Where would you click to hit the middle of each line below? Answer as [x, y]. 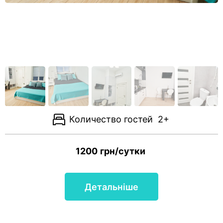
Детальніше [111, 187]
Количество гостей [111, 119]
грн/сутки [122, 151]
